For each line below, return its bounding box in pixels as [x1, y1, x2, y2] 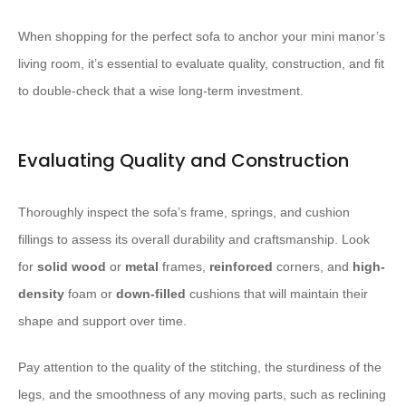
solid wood [37, 259, 106, 275]
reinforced [209, 259, 273, 275]
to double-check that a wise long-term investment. [18, 83, 304, 99]
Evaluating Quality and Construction [18, 148, 349, 174]
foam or [64, 286, 116, 302]
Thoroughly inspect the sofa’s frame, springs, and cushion [18, 205, 350, 220]
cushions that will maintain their [186, 286, 368, 302]
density [18, 286, 64, 302]
